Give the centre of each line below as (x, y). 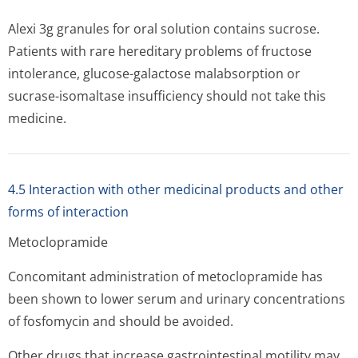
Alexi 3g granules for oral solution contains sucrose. (164, 29)
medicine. (37, 118)
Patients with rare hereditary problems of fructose (160, 51)
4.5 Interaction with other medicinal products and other (176, 189)
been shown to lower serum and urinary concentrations (177, 299)
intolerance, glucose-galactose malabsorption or (154, 74)
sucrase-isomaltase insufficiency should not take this (167, 96)
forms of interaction (68, 212)
